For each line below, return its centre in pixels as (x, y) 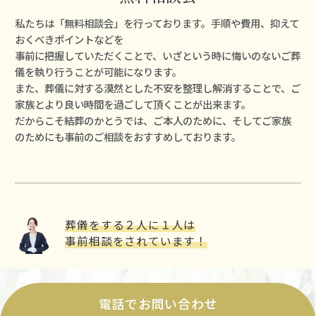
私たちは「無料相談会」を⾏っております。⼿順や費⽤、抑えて (157, 23)
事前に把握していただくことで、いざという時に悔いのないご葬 (158, 55)
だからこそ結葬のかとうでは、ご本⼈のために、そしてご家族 (153, 120)
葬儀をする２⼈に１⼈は (130, 224)
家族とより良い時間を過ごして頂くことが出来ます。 (133, 104)
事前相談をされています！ (136, 240)
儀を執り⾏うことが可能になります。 (99, 71)
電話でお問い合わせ (158, 304)
